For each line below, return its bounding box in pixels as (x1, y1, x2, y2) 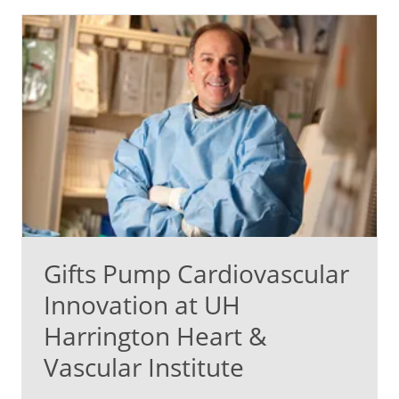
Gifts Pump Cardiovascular (44, 256, 349, 290)
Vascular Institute (44, 349, 244, 384)
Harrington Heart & (44, 318, 266, 353)
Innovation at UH (44, 287, 240, 322)
